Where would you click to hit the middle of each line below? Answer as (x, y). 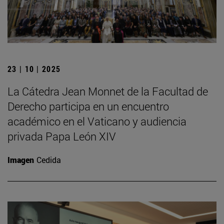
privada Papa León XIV (62, 136)
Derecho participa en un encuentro (88, 106)
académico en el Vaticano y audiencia (97, 121)
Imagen (21, 159)
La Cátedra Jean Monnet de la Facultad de (108, 91)
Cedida (49, 159)
